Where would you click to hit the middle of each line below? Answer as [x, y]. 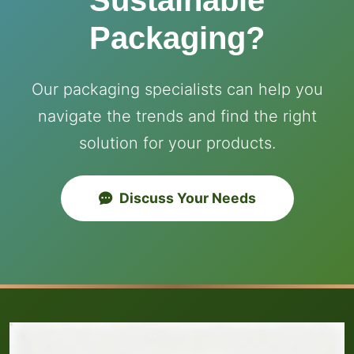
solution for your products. [177, 143]
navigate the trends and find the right [177, 117]
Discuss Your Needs [187, 198]
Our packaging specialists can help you [177, 90]
